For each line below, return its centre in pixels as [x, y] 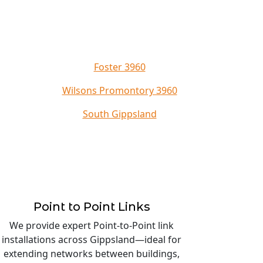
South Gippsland [119, 114]
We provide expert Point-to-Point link [92, 225]
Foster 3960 [119, 67]
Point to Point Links [92, 207]
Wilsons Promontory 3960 [119, 90]
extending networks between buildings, [92, 254]
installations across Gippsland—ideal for [92, 240]
